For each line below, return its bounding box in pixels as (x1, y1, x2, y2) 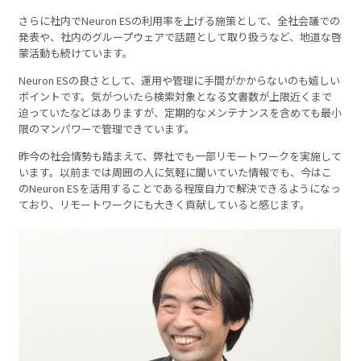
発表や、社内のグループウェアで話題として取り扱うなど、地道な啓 (19, 28, 342, 44)
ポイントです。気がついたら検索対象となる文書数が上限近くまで (19, 88, 333, 104)
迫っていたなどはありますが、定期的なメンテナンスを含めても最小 (19, 104, 342, 120)
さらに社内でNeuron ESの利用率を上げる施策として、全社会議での (19, 12, 341, 28)
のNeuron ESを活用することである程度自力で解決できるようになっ (19, 180, 342, 196)
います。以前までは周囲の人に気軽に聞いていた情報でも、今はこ (19, 164, 333, 180)
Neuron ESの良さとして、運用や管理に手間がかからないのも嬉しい (19, 72, 341, 88)
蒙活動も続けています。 (19, 44, 134, 60)
